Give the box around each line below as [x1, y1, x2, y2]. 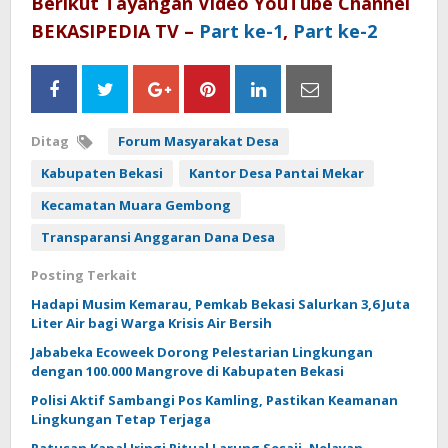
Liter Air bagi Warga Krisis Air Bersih [31, 313, 272, 332]
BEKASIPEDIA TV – [31, 18, 199, 43]
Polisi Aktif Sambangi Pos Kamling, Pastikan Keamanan [31, 390, 398, 409]
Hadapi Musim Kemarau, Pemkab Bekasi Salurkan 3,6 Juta [31, 294, 410, 313]
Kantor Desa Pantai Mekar [189, 163, 364, 182]
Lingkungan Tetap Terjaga [31, 409, 211, 428]
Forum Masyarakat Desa [118, 131, 279, 150]
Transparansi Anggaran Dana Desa [41, 227, 275, 246]
